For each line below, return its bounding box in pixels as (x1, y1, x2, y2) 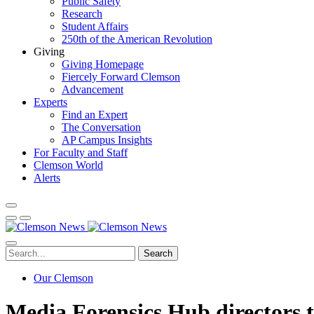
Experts (34, 96, 67, 108)
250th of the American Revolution (62, 33, 212, 45)
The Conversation (62, 121, 141, 133)
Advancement (62, 83, 123, 95)
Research (62, 8, 102, 20)
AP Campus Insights (62, 134, 152, 146)
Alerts (34, 172, 60, 184)
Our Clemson (34, 272, 93, 284)
